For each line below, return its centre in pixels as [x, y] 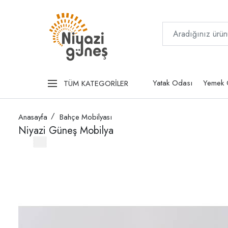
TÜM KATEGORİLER [96, 83]
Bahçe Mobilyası [86, 117]
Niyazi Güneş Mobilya [66, 131]
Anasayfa [33, 117]
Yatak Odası [172, 83]
